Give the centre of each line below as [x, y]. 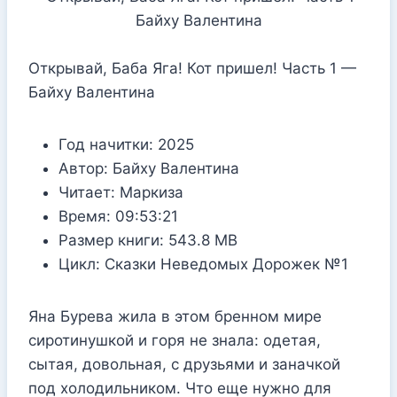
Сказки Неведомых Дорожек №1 [226, 264]
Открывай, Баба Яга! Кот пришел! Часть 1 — [192, 68]
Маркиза [149, 192]
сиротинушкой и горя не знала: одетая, [175, 340]
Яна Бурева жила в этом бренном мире [175, 316]
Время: [85, 216]
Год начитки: [106, 144]
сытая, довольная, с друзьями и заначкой [184, 364]
